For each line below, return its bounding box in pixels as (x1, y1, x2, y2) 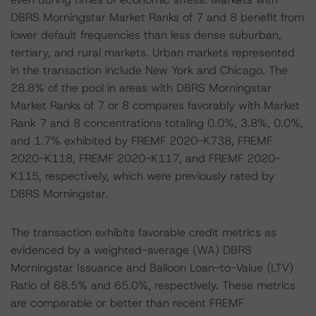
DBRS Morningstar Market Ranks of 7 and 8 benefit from (11, 10, 304, 25)
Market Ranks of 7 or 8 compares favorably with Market (11, 98, 300, 113)
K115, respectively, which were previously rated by (11, 169, 274, 183)
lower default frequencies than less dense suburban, (11, 28, 281, 42)
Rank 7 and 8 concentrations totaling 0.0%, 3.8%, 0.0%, (11, 116, 303, 130)
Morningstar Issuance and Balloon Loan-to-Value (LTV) (11, 260, 293, 275)
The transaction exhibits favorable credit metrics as (11, 225, 276, 240)
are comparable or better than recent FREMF (11, 296, 244, 310)
